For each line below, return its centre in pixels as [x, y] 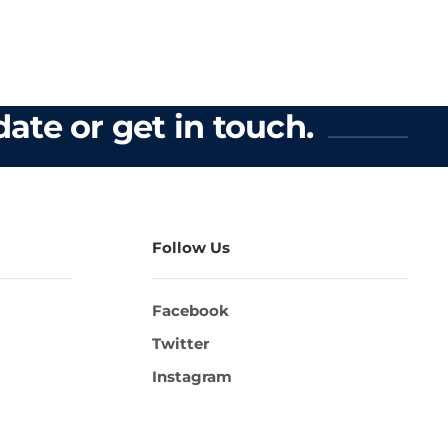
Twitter [180, 344]
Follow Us [191, 248]
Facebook [190, 311]
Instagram [192, 377]
